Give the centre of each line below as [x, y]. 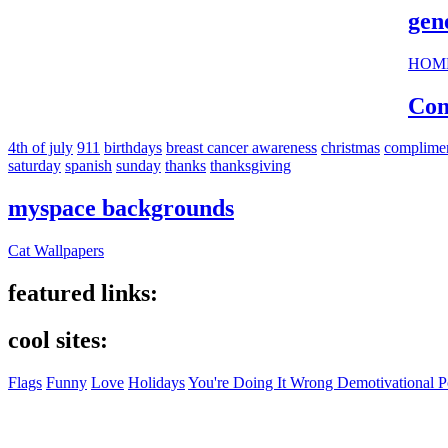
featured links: [83, 293]
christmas [350, 148]
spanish [88, 166]
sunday [138, 166]
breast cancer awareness [241, 148]
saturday [34, 166]
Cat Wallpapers [56, 251]
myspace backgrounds [121, 208]
